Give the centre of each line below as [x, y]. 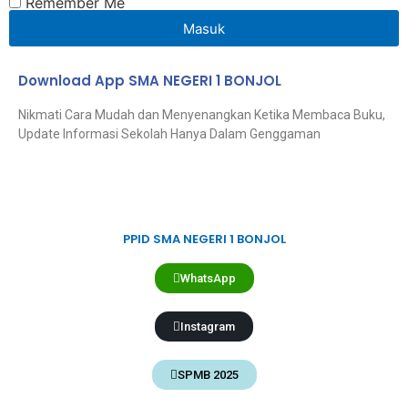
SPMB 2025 [208, 375]
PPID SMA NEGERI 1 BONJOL [204, 240]
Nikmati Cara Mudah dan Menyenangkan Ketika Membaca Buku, [202, 115]
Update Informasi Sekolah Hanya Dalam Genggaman [169, 134]
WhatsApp [208, 279]
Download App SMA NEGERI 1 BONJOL [150, 81]
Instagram [208, 327]
